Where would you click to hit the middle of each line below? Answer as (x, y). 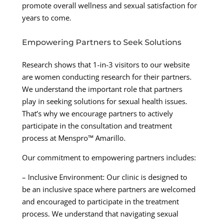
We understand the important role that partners (102, 89)
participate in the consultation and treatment (97, 126)
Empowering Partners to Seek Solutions (101, 43)
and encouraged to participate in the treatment (100, 202)
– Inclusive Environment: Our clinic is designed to (104, 177)
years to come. (46, 18)
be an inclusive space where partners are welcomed (109, 189)
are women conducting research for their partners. (107, 77)
